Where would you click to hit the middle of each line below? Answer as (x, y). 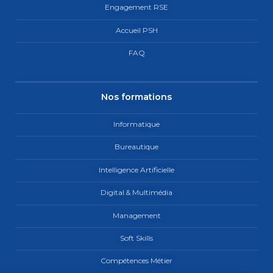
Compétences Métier (136, 261)
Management (136, 215)
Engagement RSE (136, 7)
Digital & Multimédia (136, 193)
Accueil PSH (136, 30)
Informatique (136, 124)
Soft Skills (136, 238)
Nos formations (136, 97)
